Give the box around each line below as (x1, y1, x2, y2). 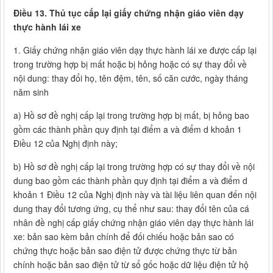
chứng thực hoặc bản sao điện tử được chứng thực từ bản (13, 244, 237, 257)
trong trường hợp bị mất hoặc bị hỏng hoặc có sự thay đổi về (13, 58, 247, 71)
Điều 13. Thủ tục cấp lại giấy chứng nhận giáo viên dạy (13, 7, 244, 19)
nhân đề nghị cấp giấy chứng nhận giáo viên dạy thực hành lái (13, 216, 253, 229)
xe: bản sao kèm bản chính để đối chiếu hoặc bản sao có (13, 230, 234, 243)
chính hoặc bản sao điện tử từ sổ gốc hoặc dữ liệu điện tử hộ (13, 258, 249, 271)
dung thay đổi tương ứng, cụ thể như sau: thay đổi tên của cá (13, 202, 249, 215)
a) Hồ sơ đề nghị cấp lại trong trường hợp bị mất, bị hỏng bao (13, 109, 249, 122)
